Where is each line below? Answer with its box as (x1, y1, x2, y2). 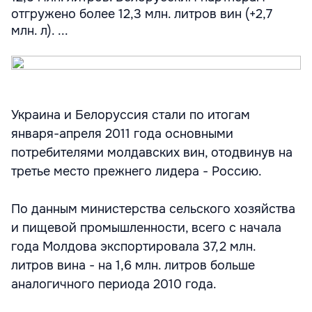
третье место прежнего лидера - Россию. (11, 164, 262, 179)
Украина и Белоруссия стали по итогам (11, 107, 250, 123)
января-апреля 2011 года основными (11, 126, 233, 141)
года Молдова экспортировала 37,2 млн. (11, 239, 256, 254)
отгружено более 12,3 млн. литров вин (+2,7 (11, 6, 272, 22)
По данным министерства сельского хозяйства (11, 201, 295, 217)
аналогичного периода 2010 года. (11, 276, 217, 292)
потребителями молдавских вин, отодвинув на (11, 145, 292, 160)
